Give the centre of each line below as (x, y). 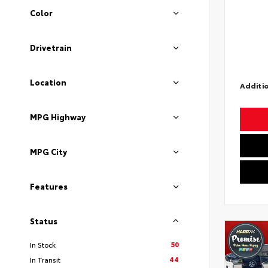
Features (49, 186)
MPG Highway (58, 117)
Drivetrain (51, 48)
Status (44, 220)
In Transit (45, 259)
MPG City (48, 152)
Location (48, 82)
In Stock (43, 244)
